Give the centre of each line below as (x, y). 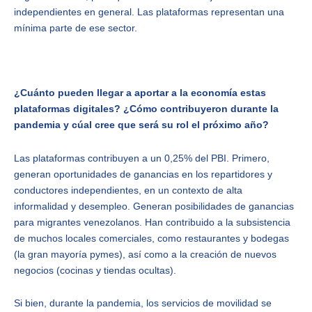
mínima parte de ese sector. (76, 28)
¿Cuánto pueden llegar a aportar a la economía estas (140, 93)
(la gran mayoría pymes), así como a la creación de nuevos (145, 254)
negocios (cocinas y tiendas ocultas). (95, 270)
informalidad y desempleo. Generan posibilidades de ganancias (154, 206)
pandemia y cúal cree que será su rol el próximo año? (141, 125)
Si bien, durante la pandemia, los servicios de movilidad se (143, 303)
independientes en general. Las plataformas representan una (149, 11)
